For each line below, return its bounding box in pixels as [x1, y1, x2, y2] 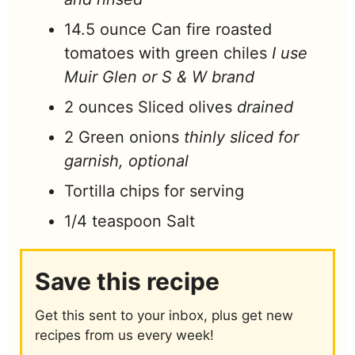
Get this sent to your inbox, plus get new [35, 307, 293, 324]
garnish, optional [64, 151, 189, 171]
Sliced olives [138, 97, 232, 117]
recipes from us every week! [35, 327, 214, 344]
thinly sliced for [184, 128, 299, 147]
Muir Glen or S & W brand [64, 67, 254, 87]
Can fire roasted [151, 20, 272, 40]
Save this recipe [35, 267, 219, 296]
